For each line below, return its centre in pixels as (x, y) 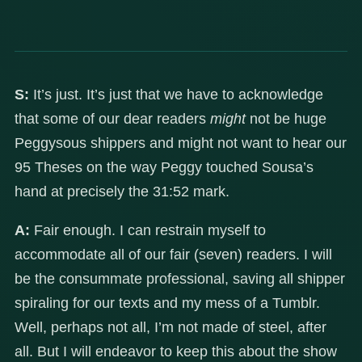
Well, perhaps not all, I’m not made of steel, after (170, 328)
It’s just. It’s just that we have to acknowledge (176, 95)
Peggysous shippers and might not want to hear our (181, 143)
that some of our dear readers (112, 119)
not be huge (286, 119)
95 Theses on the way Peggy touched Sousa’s (164, 168)
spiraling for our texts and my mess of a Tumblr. (167, 303)
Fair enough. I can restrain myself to (148, 231)
